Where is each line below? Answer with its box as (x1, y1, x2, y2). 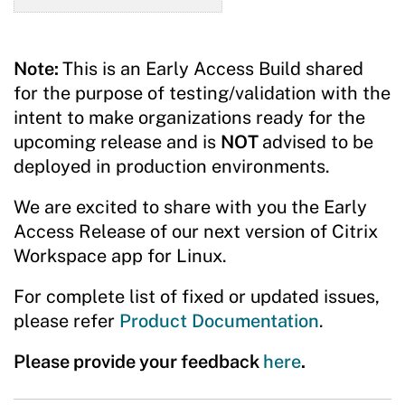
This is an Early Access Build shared (62, 58, 363, 80)
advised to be (262, 131, 373, 154)
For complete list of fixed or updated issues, (14, 286, 380, 308)
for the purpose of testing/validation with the (14, 82, 391, 105)
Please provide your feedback (14, 351, 263, 373)
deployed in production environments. (14, 155, 334, 178)
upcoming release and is (14, 131, 221, 154)
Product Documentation (119, 310, 319, 333)
